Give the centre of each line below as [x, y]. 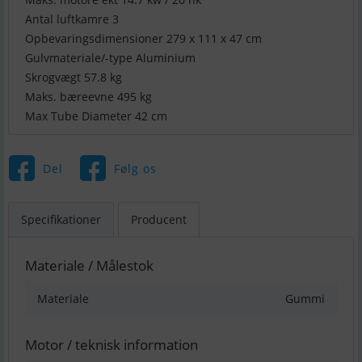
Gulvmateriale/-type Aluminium [110, 58]
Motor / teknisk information [112, 345]
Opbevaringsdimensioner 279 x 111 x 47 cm [143, 39]
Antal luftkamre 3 [72, 19]
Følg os [135, 168]
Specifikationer [61, 220]
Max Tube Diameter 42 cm [96, 116]
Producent [159, 220]
